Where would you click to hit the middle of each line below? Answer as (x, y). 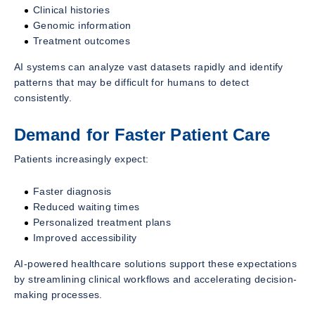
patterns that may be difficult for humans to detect (132, 83)
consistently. (43, 98)
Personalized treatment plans (102, 223)
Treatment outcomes (82, 41)
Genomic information (82, 26)
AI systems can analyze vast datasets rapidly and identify (149, 67)
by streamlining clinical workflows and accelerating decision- (156, 279)
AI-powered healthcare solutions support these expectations (156, 264)
